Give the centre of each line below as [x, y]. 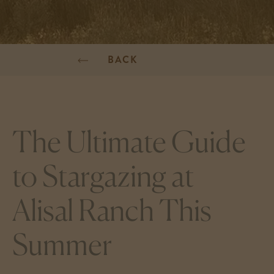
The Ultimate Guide [129, 142]
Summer [62, 244]
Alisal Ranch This [112, 210]
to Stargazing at [103, 176]
